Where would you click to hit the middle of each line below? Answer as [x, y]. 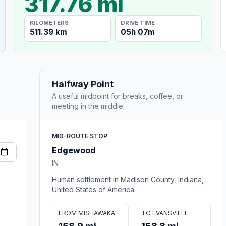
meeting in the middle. [88, 106]
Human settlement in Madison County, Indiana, [128, 179]
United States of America [93, 189]
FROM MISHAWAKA [87, 213]
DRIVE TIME [138, 22]
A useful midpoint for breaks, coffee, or [118, 96]
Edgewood [74, 150]
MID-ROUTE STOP [80, 136]
